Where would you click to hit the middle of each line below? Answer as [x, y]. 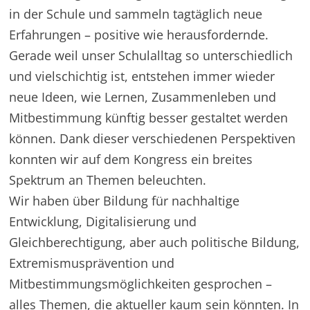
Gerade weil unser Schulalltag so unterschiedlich [151, 55]
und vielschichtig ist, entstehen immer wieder [142, 76]
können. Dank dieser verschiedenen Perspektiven [153, 138]
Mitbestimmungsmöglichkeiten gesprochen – [141, 283]
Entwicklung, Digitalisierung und [103, 221]
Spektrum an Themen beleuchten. [108, 180]
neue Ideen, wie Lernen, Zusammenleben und [143, 97]
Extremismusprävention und [92, 263]
